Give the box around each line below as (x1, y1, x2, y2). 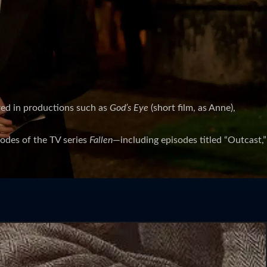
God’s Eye (110, 103, 148, 113)
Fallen (89, 135, 113, 145)
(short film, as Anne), (148, 103, 235, 113)
